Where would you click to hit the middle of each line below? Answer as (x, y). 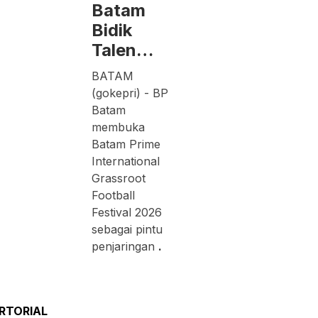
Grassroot (119, 178)
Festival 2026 (127, 212)
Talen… (123, 50)
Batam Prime (126, 144)
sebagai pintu (127, 229)
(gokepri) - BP (130, 93)
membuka (119, 127)
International (126, 161)
